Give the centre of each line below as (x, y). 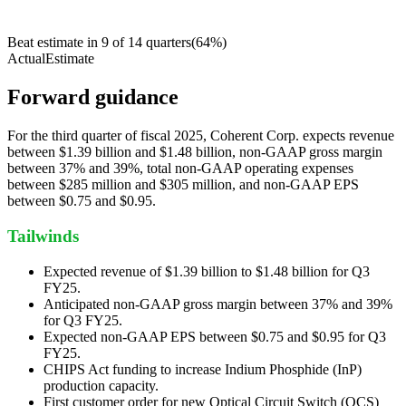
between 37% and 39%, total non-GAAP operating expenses (180, 169)
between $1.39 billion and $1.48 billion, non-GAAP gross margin (195, 152)
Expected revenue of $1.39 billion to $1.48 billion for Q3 (207, 271)
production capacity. (101, 385)
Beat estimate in (53, 43)
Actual (26, 59)
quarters (169, 43)
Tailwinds (43, 236)
